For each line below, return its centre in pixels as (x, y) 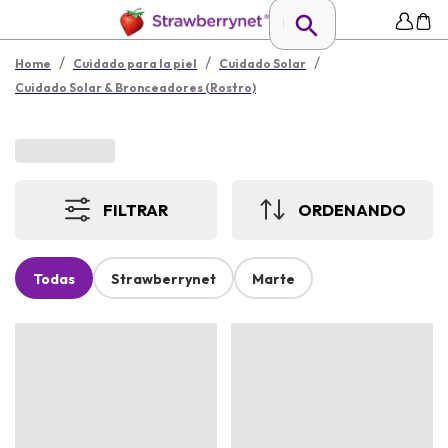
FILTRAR (135, 209)
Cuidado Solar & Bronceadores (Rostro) (135, 87)
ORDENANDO (351, 209)
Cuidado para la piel (135, 63)
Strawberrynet (163, 279)
